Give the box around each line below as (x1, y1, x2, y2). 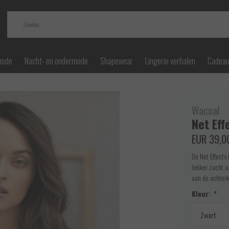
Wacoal (192, 103, 219, 119)
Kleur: (192, 188, 213, 199)
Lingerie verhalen (145, 55, 195, 67)
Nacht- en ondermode (25, 55, 88, 67)
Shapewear (100, 55, 133, 67)
